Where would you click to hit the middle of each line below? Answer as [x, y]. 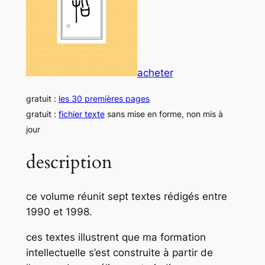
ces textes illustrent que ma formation [116, 237]
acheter [155, 72]
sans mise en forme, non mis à [164, 114]
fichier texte [81, 114]
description [69, 162]
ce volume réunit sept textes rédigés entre [126, 197]
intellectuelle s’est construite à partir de [119, 252]
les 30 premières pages [104, 98]
